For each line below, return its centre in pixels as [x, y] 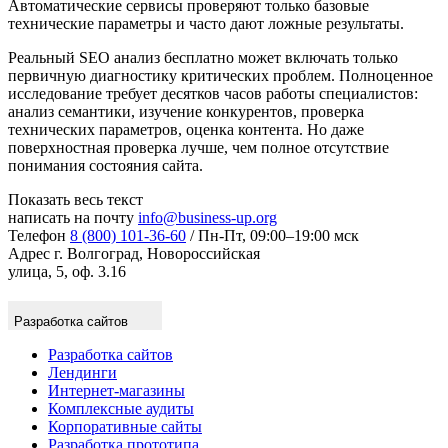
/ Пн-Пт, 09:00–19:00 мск [274, 235]
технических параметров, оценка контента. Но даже [186, 129]
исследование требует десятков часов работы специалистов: [213, 93]
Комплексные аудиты [121, 408]
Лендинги [82, 372]
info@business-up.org [207, 217]
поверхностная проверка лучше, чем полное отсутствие [198, 147]
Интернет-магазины [116, 390]
